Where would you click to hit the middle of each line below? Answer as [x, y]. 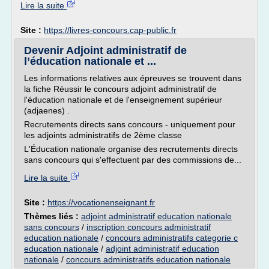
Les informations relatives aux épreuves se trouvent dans [133, 78]
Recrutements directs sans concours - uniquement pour [130, 124]
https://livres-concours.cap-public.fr [110, 30]
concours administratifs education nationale [148, 259]
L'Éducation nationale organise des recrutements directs [131, 149]
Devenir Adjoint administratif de [105, 50]
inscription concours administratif [149, 227]
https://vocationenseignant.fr [101, 202]
